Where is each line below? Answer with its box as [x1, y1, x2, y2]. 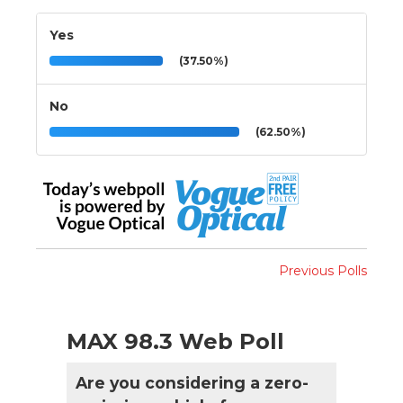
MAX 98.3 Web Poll [67, 327, 284, 354]
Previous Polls [279, 262, 367, 279]
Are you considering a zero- [76, 372, 309, 392]
